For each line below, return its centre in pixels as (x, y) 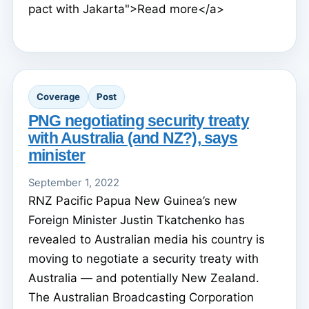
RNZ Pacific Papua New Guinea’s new (133, 201)
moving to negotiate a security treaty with (143, 259)
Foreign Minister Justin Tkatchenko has (137, 220)
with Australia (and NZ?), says (133, 138)
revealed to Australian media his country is (147, 240)
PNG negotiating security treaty (139, 121)
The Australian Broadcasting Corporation (141, 298)
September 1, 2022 (74, 183)
